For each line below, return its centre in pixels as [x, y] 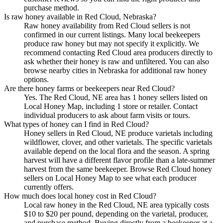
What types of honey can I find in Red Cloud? [76, 124]
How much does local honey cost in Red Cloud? [80, 196]
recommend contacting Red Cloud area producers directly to [118, 52]
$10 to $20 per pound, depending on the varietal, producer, [116, 214]
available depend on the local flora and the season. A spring [117, 151]
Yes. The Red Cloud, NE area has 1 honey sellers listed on [116, 97]
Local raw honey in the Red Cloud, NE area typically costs [116, 205]
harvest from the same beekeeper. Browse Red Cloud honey [118, 169]
